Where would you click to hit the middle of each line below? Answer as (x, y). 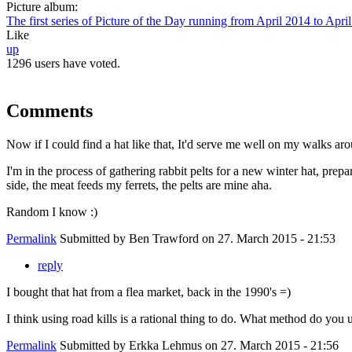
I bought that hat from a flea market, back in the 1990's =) (148, 292)
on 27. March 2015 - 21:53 (267, 239)
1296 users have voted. (63, 64)
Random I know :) (52, 212)
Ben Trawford (164, 239)
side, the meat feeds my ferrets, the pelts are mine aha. (139, 185)
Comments (49, 111)
